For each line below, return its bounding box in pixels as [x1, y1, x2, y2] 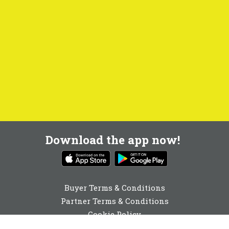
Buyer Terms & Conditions [64, 182, 165, 193]
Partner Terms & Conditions [60, 195, 169, 206]
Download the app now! [45, 131, 180, 147]
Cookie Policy [88, 209, 141, 219]
